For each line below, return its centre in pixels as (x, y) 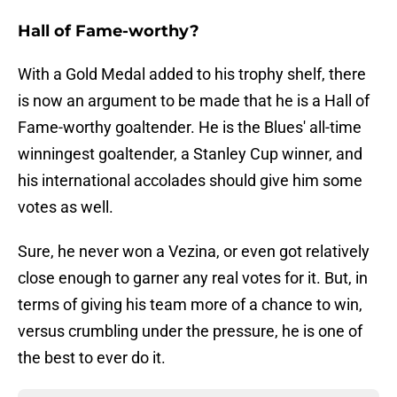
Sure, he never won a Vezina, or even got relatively (194, 252)
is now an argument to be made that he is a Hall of (194, 101)
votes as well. (66, 207)
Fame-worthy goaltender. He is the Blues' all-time (190, 128)
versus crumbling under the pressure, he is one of (190, 331)
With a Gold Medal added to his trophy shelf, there (192, 74)
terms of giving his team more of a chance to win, (190, 305)
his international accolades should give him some (190, 181)
